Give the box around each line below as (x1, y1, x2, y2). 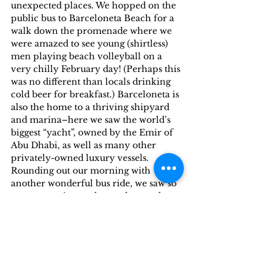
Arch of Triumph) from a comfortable (11, 216, 180, 227)
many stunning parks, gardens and (11, 191, 163, 202)
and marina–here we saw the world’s (11, 114, 173, 126)
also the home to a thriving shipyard (11, 102, 172, 113)
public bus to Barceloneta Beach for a (11, 13, 177, 24)
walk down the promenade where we (11, 25, 174, 37)
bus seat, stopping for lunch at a (11, 229, 151, 240)
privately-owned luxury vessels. (11, 152, 149, 164)
